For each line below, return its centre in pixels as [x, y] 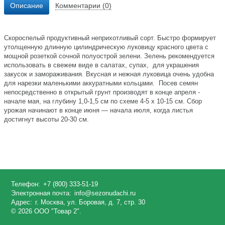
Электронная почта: [41, 193]
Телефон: [25, 184]
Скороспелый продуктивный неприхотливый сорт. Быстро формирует [110, 38]
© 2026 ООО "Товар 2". [46, 211]
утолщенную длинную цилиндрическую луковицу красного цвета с [106, 47]
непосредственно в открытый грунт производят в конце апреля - [102, 92]
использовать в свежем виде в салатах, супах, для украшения [101, 65]
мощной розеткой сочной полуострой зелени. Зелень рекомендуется [109, 56]
